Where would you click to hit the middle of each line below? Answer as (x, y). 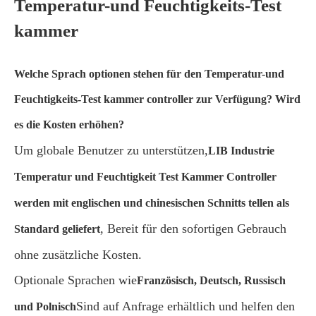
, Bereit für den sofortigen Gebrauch (193, 229)
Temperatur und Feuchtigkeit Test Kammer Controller (145, 177)
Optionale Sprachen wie (75, 280)
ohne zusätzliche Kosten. (78, 255)
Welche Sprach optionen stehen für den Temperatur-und (149, 74)
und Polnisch (45, 306)
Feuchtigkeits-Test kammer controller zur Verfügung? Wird (157, 99)
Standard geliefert (57, 229)
